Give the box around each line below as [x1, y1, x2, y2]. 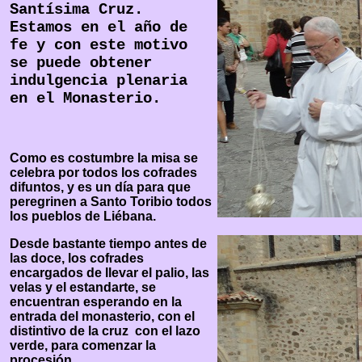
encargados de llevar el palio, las [10, 266, 209, 280]
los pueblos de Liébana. [10, 209, 156, 223]
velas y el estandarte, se [10, 280, 156, 294]
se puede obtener [10, 54, 152, 72]
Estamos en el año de [10, 19, 187, 36]
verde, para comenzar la [10, 339, 156, 352]
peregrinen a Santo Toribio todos [10, 195, 212, 208]
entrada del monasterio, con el [10, 309, 195, 323]
